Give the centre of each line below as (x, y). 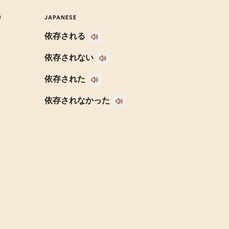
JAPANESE (60, 17)
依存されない (69, 57)
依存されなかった (77, 100)
